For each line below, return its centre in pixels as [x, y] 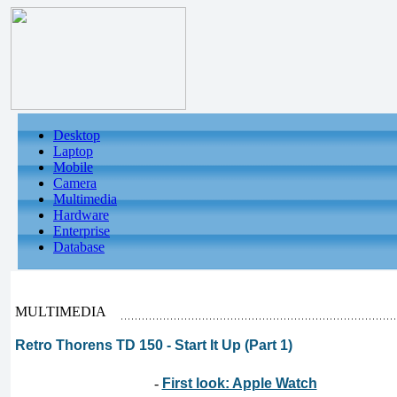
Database [79, 247]
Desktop [77, 135]
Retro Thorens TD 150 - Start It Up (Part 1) [154, 345]
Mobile [73, 167]
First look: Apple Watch [239, 383]
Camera [75, 183]
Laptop [73, 151]
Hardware [81, 215]
